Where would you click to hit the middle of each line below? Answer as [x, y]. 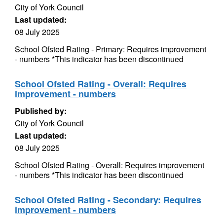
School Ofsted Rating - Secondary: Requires [108, 200]
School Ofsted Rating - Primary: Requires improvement [110, 49]
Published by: [41, 111]
